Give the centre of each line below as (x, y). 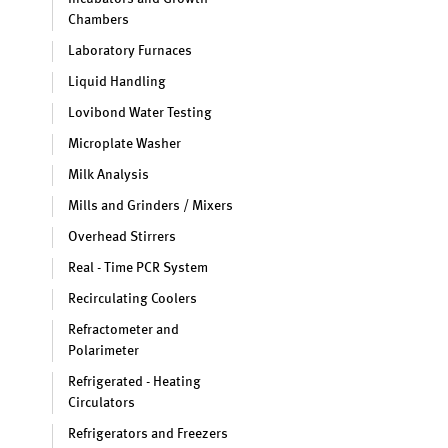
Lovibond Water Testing (140, 113)
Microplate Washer (124, 144)
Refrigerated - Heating (134, 382)
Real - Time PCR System (138, 268)
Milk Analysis (108, 175)
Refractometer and (123, 330)
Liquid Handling (117, 82)
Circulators (101, 403)
